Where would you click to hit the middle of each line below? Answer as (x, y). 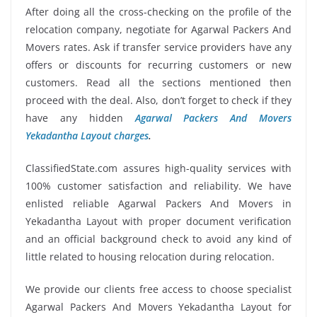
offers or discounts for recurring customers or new (158, 64)
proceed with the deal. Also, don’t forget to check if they (158, 100)
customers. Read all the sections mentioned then (158, 82)
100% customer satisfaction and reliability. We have (158, 185)
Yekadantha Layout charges (87, 135)
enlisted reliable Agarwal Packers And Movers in (158, 203)
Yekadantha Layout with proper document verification (158, 221)
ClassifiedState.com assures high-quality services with (158, 168)
